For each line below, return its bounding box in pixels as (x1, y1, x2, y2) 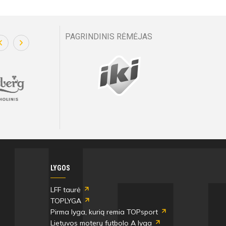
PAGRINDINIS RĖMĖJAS (65, 31, 153, 41)
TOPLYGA (50, 196, 82, 206)
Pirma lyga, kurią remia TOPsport (50, 207, 158, 217)
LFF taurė (50, 185, 81, 195)
